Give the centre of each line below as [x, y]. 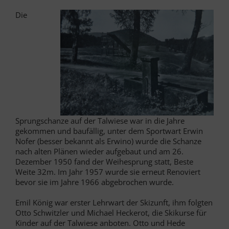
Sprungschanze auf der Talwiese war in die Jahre [100, 120]
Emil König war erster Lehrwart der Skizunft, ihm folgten [114, 202]
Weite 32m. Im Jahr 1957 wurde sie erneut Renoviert [108, 171]
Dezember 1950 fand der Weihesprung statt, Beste [104, 161]
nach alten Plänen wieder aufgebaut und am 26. [99, 151]
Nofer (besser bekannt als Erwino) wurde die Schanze [108, 141]
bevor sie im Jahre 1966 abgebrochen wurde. [95, 182]
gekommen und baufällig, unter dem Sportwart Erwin [109, 131]
